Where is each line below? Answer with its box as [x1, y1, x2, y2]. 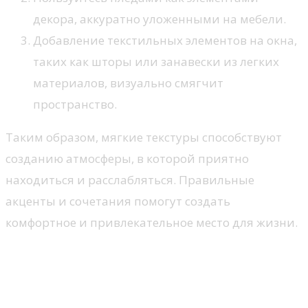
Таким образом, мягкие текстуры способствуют [5, 129, 282, 146]
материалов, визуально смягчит [33, 75, 223, 91]
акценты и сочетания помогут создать [5, 193, 230, 210]
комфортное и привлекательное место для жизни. [5, 214, 298, 231]
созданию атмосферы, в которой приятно [5, 151, 249, 167]
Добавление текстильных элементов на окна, [33, 32, 297, 49]
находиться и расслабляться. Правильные [5, 172, 254, 188]
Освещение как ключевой [5, 246, 250, 270]
